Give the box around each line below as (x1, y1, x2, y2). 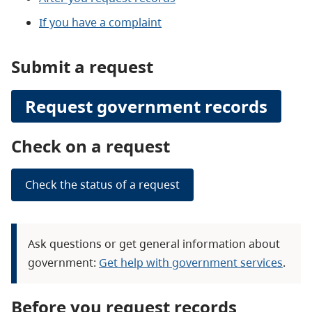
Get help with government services (99, 255, 283, 271)
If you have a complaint (39, 14, 162, 30)
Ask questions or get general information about (28, 236, 280, 252)
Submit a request (11, 54, 153, 78)
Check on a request (11, 134, 170, 157)
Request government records (25, 94, 267, 118)
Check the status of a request (25, 177, 180, 193)
